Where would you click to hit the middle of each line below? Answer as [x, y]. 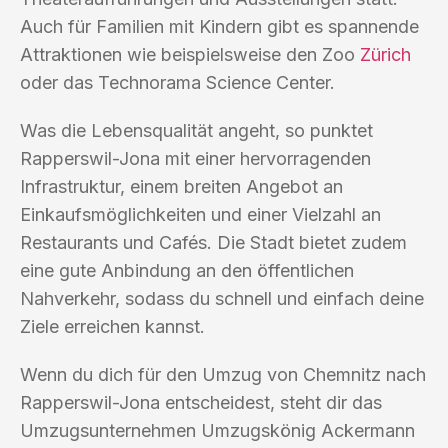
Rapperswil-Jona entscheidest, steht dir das [201, 402]
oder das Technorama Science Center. [177, 82]
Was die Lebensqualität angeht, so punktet [196, 130]
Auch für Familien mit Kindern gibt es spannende [219, 26]
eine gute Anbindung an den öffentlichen [187, 270]
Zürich [385, 54]
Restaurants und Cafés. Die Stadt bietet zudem [213, 242]
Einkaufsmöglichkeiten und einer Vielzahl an [200, 214]
